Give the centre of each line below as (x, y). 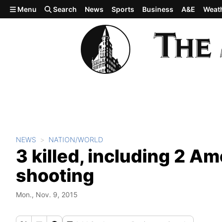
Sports (123, 9)
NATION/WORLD (76, 139)
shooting (55, 175)
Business (158, 9)
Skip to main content (43, 8)
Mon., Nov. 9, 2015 (47, 194)
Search (64, 9)
